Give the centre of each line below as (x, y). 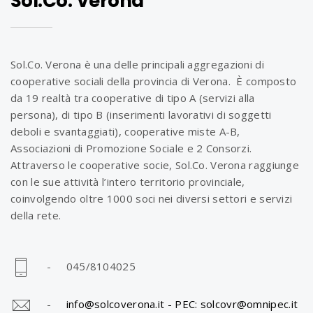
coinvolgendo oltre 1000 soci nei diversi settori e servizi (152, 198)
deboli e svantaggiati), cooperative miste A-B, (125, 131)
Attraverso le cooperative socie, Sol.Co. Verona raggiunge (155, 165)
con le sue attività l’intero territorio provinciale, (128, 182)
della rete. (36, 215)
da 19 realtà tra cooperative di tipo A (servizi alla (133, 98)
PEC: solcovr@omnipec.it (236, 304)
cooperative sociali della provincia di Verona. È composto (154, 81)
